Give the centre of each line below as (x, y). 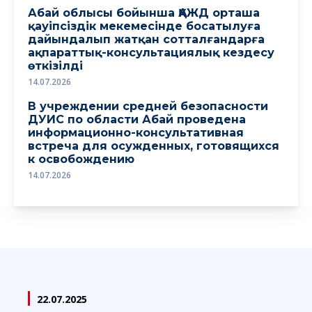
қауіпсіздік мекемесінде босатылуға (144, 26)
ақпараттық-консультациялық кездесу (151, 52)
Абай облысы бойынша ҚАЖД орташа (144, 13)
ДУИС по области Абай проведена (137, 119)
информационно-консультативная (136, 132)
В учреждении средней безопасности (148, 106)
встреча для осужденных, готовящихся (154, 146)
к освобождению (81, 159)
